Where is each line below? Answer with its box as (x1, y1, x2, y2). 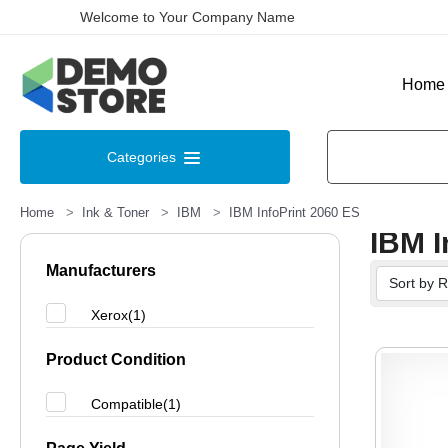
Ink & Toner (82, 205, 149, 220)
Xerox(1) (91, 307, 146, 323)
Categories (106, 149, 180, 165)
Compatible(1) (91, 396, 181, 412)
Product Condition (46, 351, 186, 368)
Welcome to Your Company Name (80, 9, 295, 25)
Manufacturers (46, 262, 156, 279)
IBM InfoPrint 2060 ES (229, 205, 360, 220)
